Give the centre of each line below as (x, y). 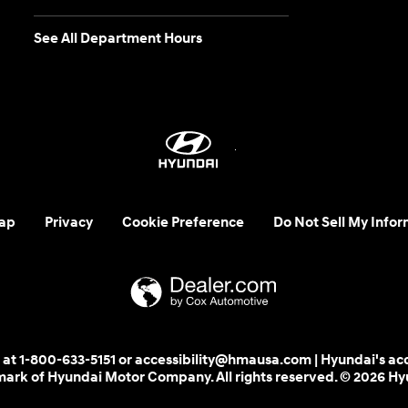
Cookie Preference (183, 222)
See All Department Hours (118, 38)
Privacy (68, 222)
